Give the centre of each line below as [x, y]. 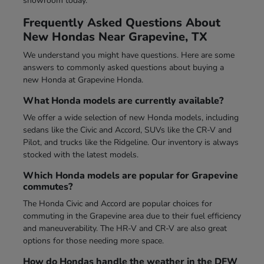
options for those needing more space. [93, 240]
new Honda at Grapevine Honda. [83, 80]
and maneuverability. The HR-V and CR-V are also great [125, 228]
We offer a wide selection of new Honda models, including [131, 117]
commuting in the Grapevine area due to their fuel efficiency [132, 216]
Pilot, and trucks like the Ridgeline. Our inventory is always [131, 142]
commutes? [47, 187]
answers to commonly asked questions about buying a [123, 67]
